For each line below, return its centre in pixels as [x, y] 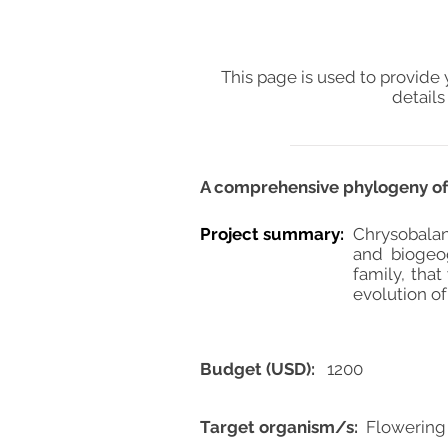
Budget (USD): [257, 369]
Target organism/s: [279, 427]
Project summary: [272, 234]
